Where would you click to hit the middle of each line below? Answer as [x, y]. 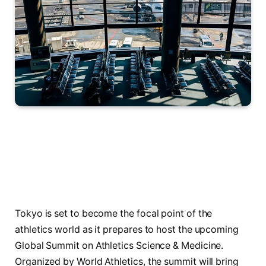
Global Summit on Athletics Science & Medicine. [119, 245]
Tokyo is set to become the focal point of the [114, 213]
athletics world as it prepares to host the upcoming [127, 229]
